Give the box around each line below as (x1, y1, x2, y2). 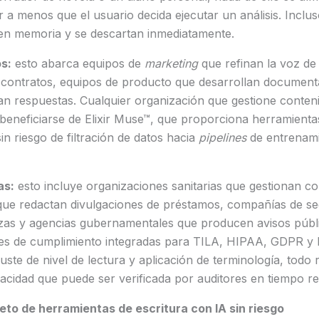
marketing (144, 56, 202, 71)
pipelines (198, 130, 246, 145)
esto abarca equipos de (11, 56, 145, 71)
